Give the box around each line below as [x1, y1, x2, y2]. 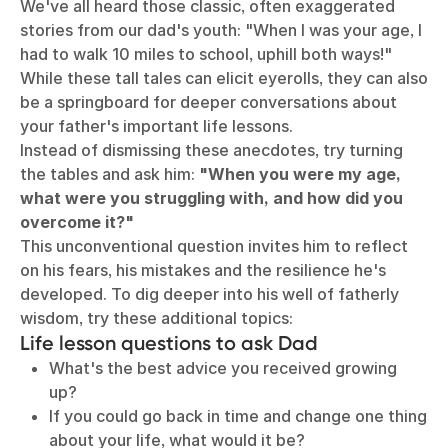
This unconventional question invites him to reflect [20, 236, 408, 256]
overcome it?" [20, 212, 134, 232]
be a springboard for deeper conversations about [20, 92, 397, 112]
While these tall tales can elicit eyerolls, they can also [20, 68, 428, 88]
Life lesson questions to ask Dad [20, 331, 323, 355]
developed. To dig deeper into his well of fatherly [20, 284, 399, 304]
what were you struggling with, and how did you [20, 188, 403, 208]
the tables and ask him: [20, 164, 199, 184]
